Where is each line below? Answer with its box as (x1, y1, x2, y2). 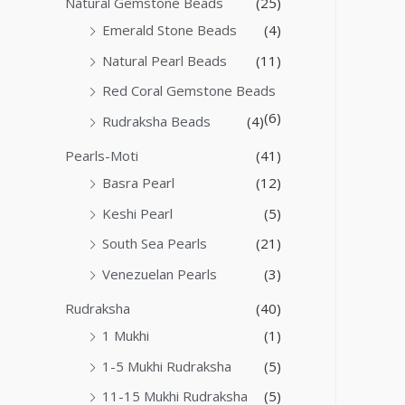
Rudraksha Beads (102, 112, 211, 131)
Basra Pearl (102, 173, 174, 192)
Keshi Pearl (102, 203, 173, 222)
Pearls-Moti (65, 146, 138, 165)
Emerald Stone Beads (102, 20, 237, 39)
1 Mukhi (102, 325, 149, 344)
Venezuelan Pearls (102, 265, 217, 284)
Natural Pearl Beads (102, 51, 227, 70)
